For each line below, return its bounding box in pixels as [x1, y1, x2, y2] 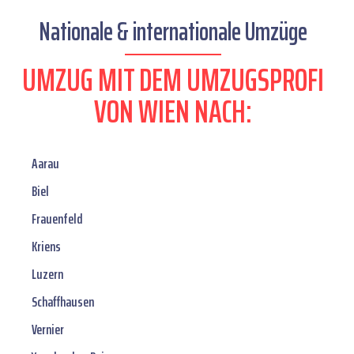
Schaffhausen [32, 291, 94, 314]
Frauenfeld [32, 208, 83, 231]
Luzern [32, 263, 63, 286]
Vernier [32, 318, 64, 341]
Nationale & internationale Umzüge [39, 12, 307, 52]
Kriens [32, 235, 61, 258]
